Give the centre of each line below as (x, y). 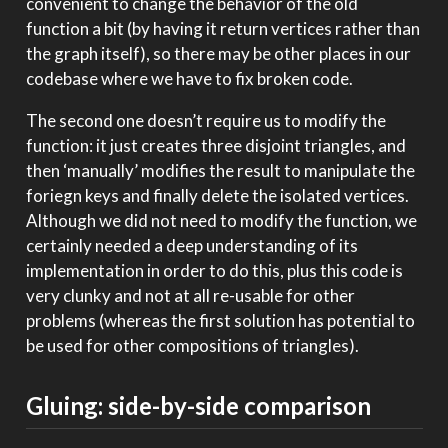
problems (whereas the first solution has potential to (220, 320)
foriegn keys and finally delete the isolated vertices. (217, 195)
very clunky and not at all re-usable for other (190, 295)
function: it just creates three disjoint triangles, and (215, 145)
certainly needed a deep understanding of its (191, 245)
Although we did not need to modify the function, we (221, 220)
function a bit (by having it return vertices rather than (222, 28)
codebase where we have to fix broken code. (189, 78)
